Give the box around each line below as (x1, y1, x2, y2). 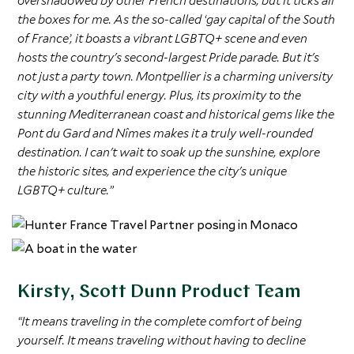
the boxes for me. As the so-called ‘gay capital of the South (17, 11, 336, 27)
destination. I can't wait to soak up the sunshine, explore (17, 144, 321, 160)
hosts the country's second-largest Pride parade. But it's (17, 49, 320, 65)
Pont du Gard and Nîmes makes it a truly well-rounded (17, 125, 314, 141)
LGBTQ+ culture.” (17, 182, 114, 198)
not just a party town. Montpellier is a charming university (17, 68, 333, 84)
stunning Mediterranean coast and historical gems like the (17, 106, 335, 122)
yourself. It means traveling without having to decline (17, 332, 307, 348)
